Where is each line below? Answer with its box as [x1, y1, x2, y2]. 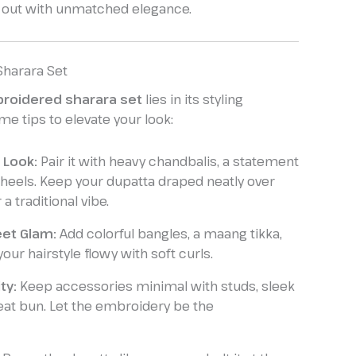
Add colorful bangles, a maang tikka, [56, 225, 282, 243]
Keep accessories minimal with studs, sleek [17, 277, 295, 296]
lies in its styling [142, 91, 243, 109]
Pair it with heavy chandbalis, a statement [37, 153, 299, 171]
